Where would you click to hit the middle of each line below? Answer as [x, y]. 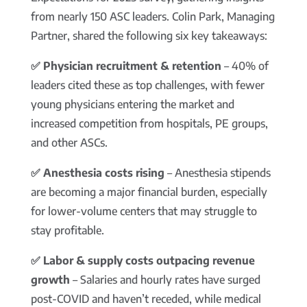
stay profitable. [67, 231]
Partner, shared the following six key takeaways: [149, 36]
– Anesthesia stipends [217, 173]
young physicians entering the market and [132, 105]
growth [50, 280]
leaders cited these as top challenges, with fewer [147, 85]
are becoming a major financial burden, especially [149, 192]
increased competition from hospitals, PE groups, [149, 124]
